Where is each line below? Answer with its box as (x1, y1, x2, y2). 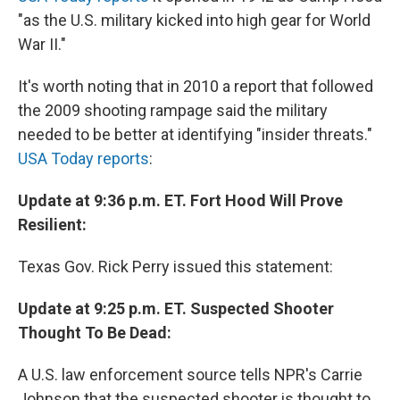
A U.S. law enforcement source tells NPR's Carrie (18, 365, 362, 385)
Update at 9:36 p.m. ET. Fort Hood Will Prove (18, 191, 343, 211)
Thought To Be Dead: (18, 323, 171, 343)
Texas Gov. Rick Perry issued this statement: (18, 257, 333, 277)
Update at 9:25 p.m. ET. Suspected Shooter (18, 299, 334, 319)
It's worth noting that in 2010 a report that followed (18, 77, 373, 96)
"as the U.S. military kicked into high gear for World (18, 11, 371, 30)
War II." (18, 35, 66, 54)
